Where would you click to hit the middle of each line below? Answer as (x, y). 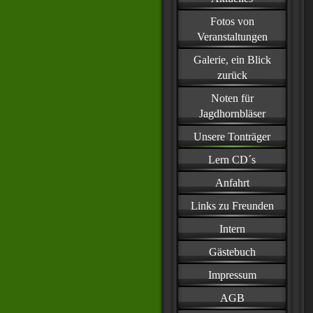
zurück (232, 75)
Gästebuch (232, 252)
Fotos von (232, 21)
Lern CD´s (232, 160)
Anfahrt (232, 183)
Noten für (232, 98)
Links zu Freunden (232, 206)
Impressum (232, 275)
